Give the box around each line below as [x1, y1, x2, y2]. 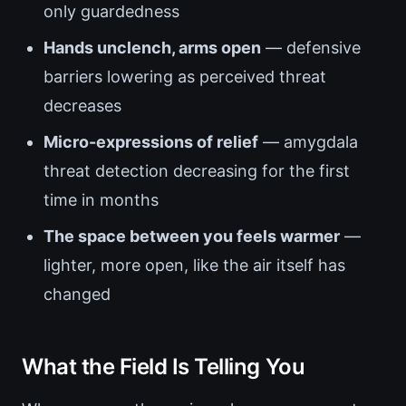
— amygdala [258, 132, 358, 152]
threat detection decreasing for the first [43, 161, 350, 181]
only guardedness [43, 2, 179, 22]
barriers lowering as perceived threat [43, 67, 326, 87]
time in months [43, 190, 159, 210]
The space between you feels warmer [43, 227, 340, 246]
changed [43, 285, 111, 304]
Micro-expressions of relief [43, 132, 258, 152]
